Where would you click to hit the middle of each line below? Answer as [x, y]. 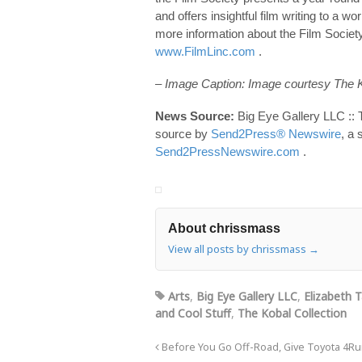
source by [183, 133]
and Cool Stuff [193, 313]
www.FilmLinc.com [205, 51]
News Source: [195, 116]
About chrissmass [224, 228]
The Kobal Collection [292, 313]
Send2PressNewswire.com [227, 151]
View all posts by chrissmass [238, 248]
